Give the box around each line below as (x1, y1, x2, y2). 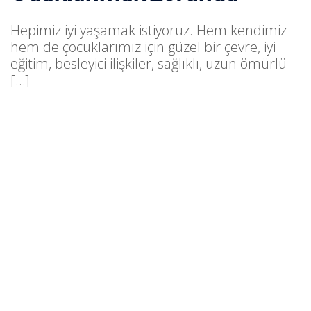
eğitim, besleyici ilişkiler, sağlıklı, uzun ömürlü (10, 54, 287, 73)
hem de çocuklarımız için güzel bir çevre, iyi (10, 37, 276, 56)
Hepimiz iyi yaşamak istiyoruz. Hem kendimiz (10, 21, 287, 40)
